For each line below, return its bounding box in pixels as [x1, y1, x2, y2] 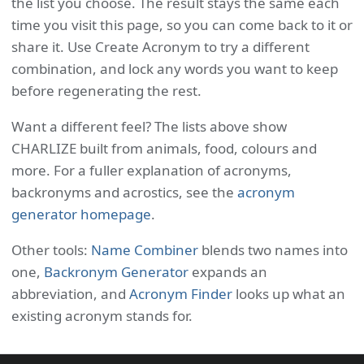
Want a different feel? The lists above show [11, 117, 287, 136]
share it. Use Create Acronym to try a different [11, 37, 310, 56]
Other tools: [11, 240, 91, 259]
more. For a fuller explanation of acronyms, [11, 161, 292, 180]
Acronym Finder [129, 284, 232, 303]
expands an [188, 262, 267, 281]
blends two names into [198, 240, 348, 259]
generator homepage [11, 205, 151, 223]
